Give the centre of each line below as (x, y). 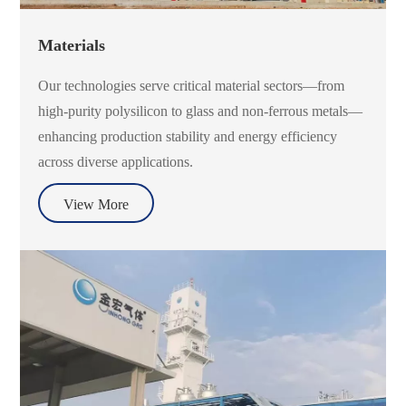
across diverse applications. (116, 162)
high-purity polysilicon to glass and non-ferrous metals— (201, 111)
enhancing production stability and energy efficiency (188, 137)
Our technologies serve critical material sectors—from (192, 86)
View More (97, 205)
